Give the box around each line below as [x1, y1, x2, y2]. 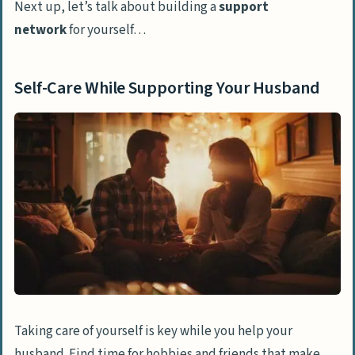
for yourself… [67, 21, 146, 40]
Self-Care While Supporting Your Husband [14, 75, 320, 101]
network [14, 21, 67, 40]
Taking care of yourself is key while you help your [14, 322, 292, 342]
